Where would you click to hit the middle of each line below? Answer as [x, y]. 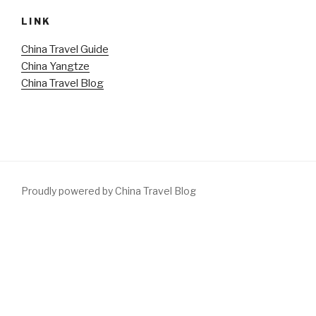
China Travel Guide [65, 50]
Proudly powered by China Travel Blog [109, 190]
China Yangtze [55, 67]
